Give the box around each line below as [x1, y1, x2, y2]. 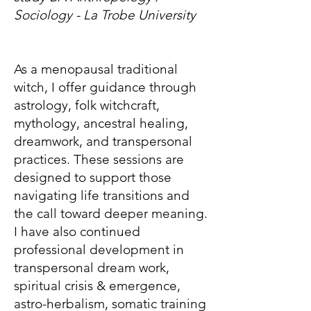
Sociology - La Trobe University [14, 7, 196, 23]
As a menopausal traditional [14, 61, 178, 77]
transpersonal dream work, [14, 260, 169, 276]
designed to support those [14, 169, 171, 185]
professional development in [14, 242, 184, 258]
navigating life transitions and [14, 187, 190, 203]
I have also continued [14, 224, 140, 239]
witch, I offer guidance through [14, 79, 196, 95]
